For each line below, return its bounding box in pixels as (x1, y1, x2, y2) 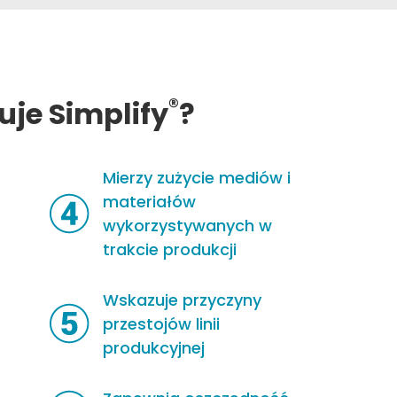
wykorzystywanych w (102, 214, 272, 237)
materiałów (102, 190, 196, 213)
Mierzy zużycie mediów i (102, 166, 291, 189)
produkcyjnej (102, 336, 205, 359)
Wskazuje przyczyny (102, 288, 261, 311)
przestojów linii (102, 312, 220, 335)
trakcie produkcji (102, 237, 237, 261)
